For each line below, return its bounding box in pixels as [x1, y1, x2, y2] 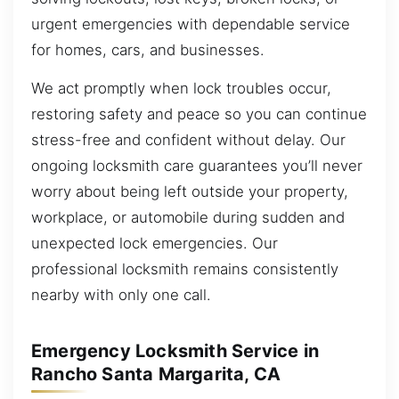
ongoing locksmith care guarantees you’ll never [31, 157, 362, 175]
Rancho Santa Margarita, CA [31, 363, 281, 386]
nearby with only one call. [31, 286, 211, 305]
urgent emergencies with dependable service [31, 14, 350, 33]
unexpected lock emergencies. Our [31, 234, 278, 253]
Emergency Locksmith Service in [31, 340, 320, 362]
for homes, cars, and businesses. [31, 40, 265, 59]
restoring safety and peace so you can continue [31, 105, 367, 124]
